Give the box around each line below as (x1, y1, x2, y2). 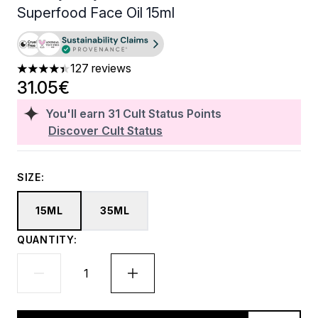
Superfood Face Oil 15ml (17, 4, 175, 21)
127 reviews (70, 61, 131, 75)
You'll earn (45, 106, 108, 121)
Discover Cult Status (48, 124, 163, 138)
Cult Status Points (123, 106, 221, 121)
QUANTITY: (17, 234, 77, 246)
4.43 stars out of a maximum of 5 (16, 68, 187, 83)
